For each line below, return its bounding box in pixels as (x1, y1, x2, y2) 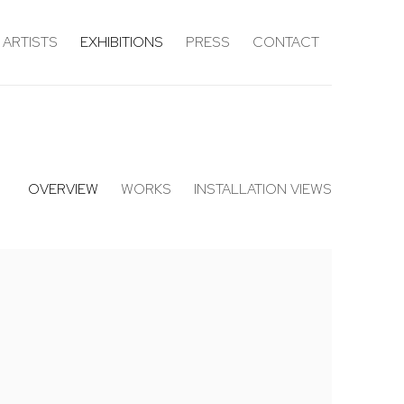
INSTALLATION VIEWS (194, 179, 332, 198)
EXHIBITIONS (80, 32, 163, 51)
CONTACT (252, 32, 319, 51)
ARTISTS (3, 32, 58, 51)
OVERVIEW (28, 179, 98, 198)
